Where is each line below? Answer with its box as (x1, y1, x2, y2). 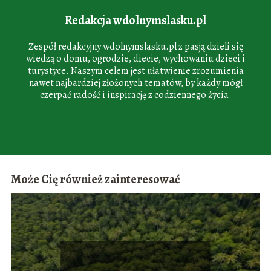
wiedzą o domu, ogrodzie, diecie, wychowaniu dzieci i (26, 51, 245, 65)
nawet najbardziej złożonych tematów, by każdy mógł (28, 76, 243, 90)
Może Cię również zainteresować (10, 171, 180, 188)
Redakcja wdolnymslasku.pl (65, 11, 206, 28)
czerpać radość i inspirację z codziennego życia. (39, 88, 232, 102)
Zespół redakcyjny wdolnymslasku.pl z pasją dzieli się (28, 39, 243, 53)
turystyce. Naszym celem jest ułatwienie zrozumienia (27, 64, 244, 77)
